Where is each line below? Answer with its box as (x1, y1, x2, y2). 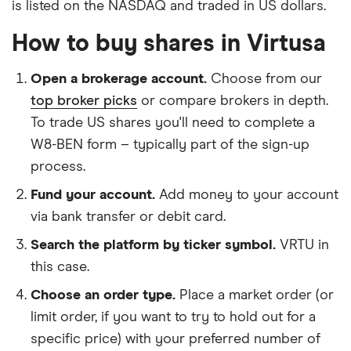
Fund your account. (31, 188, 155, 202)
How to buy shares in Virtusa (12, 32, 326, 56)
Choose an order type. (31, 288, 175, 302)
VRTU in (280, 238, 329, 252)
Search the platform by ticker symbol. (31, 238, 276, 252)
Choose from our (211, 72, 322, 86)
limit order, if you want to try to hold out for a (31, 310, 316, 324)
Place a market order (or (179, 288, 334, 302)
